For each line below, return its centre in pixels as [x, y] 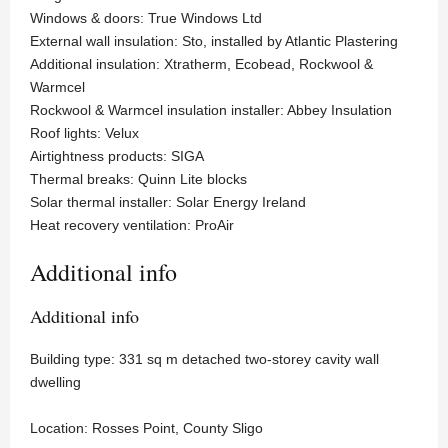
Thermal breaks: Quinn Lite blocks [138, 179]
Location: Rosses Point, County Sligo [146, 428]
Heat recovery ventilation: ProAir [132, 225]
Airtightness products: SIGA [117, 156]
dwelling [55, 382]
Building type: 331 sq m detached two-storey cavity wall [204, 359]
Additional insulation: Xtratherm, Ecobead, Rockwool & [201, 64]
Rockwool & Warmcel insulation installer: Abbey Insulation [211, 110]
